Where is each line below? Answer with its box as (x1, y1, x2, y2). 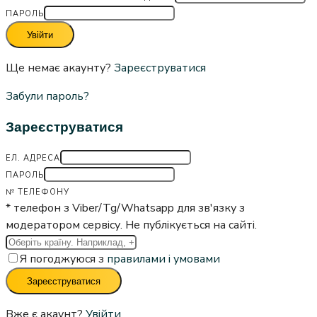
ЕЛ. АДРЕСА (6, 152, 60, 163)
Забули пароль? (6, 88, 89, 105)
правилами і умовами (107, 250, 220, 267)
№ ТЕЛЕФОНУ (6, 186, 69, 197)
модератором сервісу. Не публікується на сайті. (6, 217, 257, 233)
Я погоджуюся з (20, 250, 107, 267)
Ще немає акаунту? (6, 60, 114, 76)
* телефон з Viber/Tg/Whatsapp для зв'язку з (6, 200, 245, 216)
